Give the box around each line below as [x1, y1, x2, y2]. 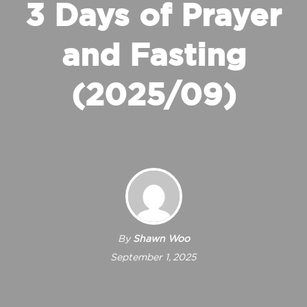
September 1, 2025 [110, 253, 197, 262]
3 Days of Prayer [25, 1, 282, 32]
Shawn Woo [132, 234, 190, 244]
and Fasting [61, 41, 246, 72]
